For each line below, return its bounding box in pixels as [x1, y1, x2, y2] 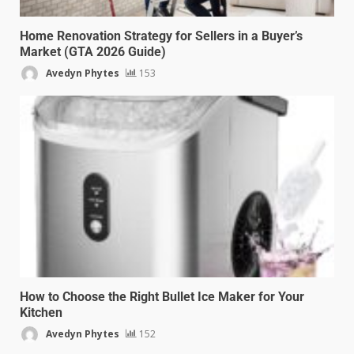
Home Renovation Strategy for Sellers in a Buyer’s [20, 28, 303, 44]
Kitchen [20, 305, 62, 321]
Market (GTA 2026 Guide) [20, 44, 166, 60]
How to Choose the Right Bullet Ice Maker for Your [20, 289, 304, 305]
